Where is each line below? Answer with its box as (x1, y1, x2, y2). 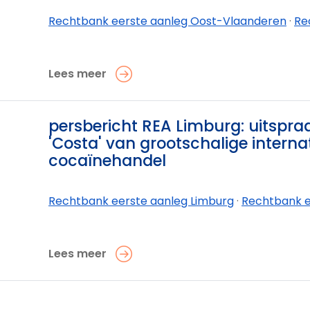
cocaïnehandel (48, 149, 166, 172)
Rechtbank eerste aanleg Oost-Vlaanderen (48, 13, 286, 30)
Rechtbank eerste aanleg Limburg (48, 193, 234, 210)
